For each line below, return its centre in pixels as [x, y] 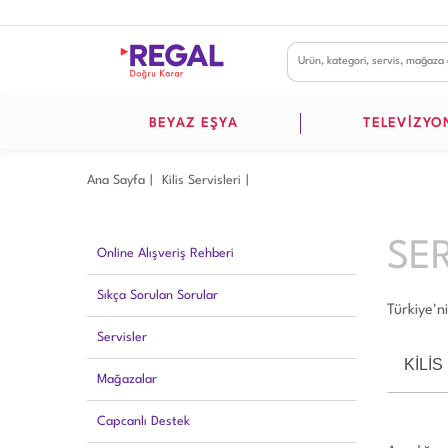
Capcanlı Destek [143, 421]
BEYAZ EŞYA [193, 123]
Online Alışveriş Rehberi [165, 253]
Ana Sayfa [116, 180]
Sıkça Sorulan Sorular [157, 295]
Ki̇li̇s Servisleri [201, 180]
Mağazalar [127, 379]
